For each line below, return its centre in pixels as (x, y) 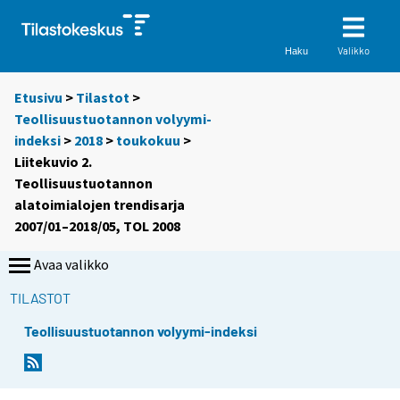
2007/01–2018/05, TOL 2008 (97, 226)
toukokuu (148, 141)
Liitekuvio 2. (53, 162)
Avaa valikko (71, 265)
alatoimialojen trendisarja (100, 205)
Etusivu (38, 98)
